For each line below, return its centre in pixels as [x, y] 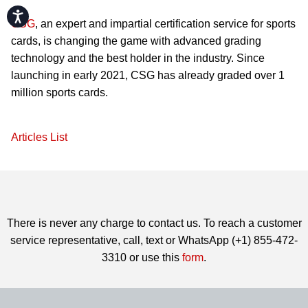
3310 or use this [142, 257]
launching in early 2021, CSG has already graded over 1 [148, 75]
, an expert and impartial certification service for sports [165, 23]
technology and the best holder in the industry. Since [138, 58]
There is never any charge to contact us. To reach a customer [154, 223]
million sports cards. [59, 92]
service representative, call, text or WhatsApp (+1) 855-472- [154, 240]
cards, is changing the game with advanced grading [136, 41]
